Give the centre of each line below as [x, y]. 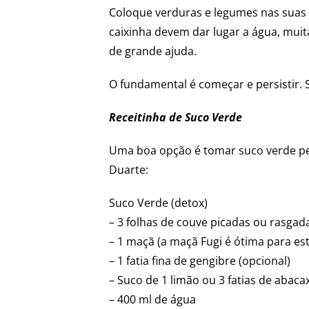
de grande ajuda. [153, 51]
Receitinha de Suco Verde [177, 117]
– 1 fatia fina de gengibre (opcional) [200, 260]
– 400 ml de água [153, 299]
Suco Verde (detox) [159, 202]
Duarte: [129, 169]
